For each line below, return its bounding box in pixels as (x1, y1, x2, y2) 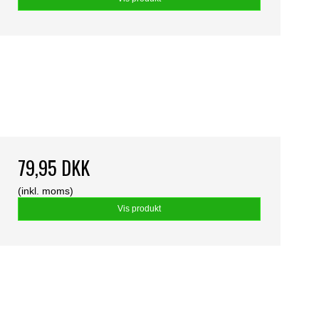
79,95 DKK (17, 154, 90, 182)
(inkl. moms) (17, 185, 73, 197)
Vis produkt (117, 204, 161, 214)
